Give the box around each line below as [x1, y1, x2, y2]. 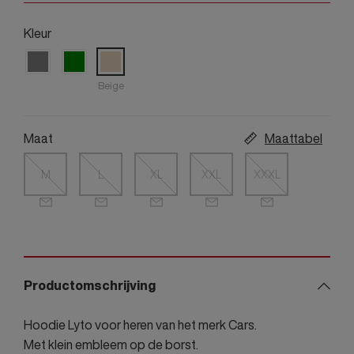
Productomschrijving [24, 276, 156, 296]
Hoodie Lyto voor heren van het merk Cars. [24, 315, 257, 335]
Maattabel [265, 129, 322, 149]
